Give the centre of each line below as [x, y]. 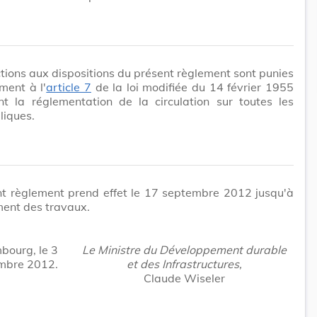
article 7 [69, 87]
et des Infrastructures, [184, 264]
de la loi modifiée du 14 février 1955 [192, 87]
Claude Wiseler [184, 278]
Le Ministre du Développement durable [184, 249]
